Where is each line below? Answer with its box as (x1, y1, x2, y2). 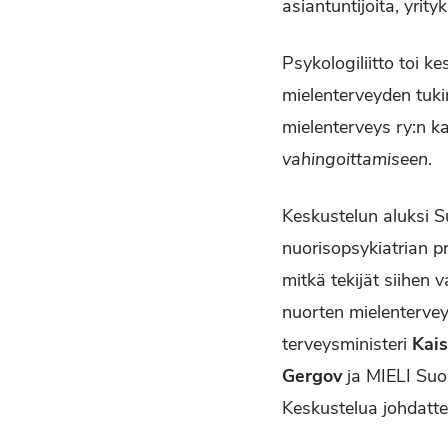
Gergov (282, 364, 342, 389)
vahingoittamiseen (282, 147, 428, 172)
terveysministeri (282, 332, 412, 357)
